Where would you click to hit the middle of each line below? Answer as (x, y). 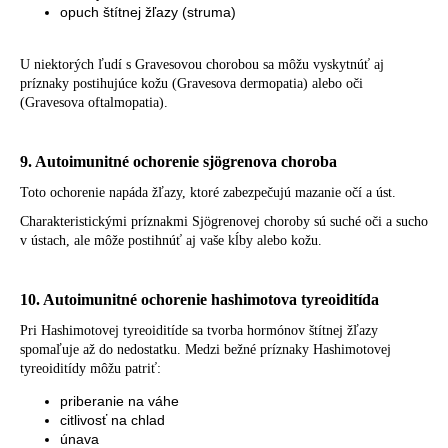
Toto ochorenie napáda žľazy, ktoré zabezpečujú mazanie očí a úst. (208, 192)
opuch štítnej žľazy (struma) (148, 11)
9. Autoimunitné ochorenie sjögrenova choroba (178, 161)
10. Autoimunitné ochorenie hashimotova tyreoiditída (199, 299)
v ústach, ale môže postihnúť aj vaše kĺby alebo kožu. (171, 240)
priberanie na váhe (119, 400)
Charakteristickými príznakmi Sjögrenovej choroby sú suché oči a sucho (224, 221)
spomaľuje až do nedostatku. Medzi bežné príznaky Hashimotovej (205, 349)
